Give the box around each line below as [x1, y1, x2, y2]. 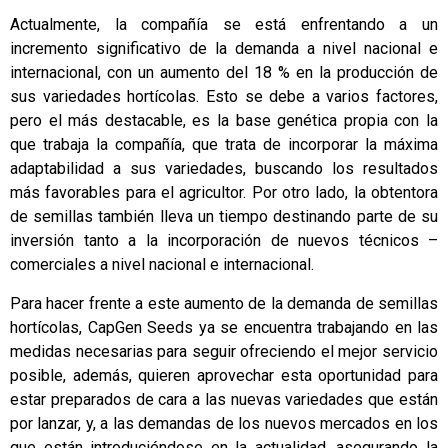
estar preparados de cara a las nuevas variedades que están [10, 389, 438, 409]
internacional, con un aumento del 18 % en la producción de [10, 63, 438, 83]
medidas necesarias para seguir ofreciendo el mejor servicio [10, 341, 438, 361]
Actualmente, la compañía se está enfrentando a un [10, 15, 438, 35]
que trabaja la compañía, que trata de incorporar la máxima [10, 135, 438, 155]
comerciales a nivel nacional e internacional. [10, 255, 314, 275]
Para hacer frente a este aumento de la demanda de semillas [10, 293, 438, 313]
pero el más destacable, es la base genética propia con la [10, 111, 438, 131]
